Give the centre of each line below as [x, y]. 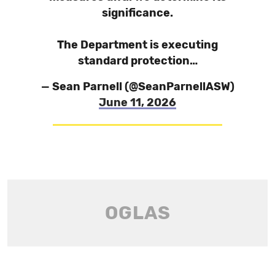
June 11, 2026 [137, 102]
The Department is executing [137, 45]
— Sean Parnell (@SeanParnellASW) [137, 86]
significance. [137, 13]
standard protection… [137, 60]
